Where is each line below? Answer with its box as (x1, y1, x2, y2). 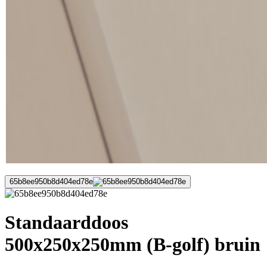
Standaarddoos (5, 212, 128, 234)
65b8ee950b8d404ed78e (10, 177, 93, 186)
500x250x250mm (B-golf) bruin (5, 234, 260, 256)
